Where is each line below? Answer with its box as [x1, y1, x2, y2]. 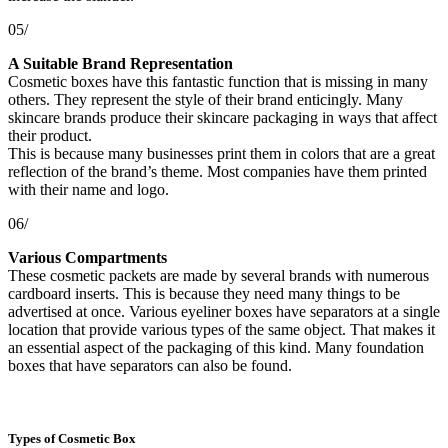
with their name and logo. [8, 180, 169, 198]
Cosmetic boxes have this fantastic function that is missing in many [8, 72, 428, 90]
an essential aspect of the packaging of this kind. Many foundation [8, 338, 424, 356]
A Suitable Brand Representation [8, 54, 233, 72]
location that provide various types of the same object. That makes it [8, 320, 435, 338]
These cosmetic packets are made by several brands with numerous [8, 266, 429, 284]
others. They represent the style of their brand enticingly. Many [8, 90, 403, 108]
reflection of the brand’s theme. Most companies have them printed [8, 162, 427, 180]
